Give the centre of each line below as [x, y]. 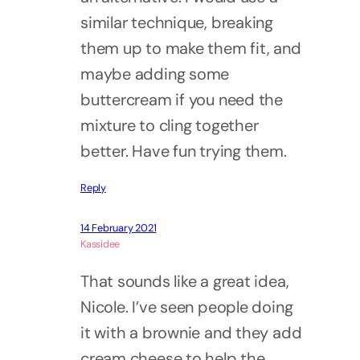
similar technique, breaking [177, 23]
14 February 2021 [119, 228]
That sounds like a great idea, [185, 282]
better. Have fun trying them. [184, 151]
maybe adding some [155, 74]
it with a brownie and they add [191, 333]
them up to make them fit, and [191, 49]
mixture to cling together [170, 126]
